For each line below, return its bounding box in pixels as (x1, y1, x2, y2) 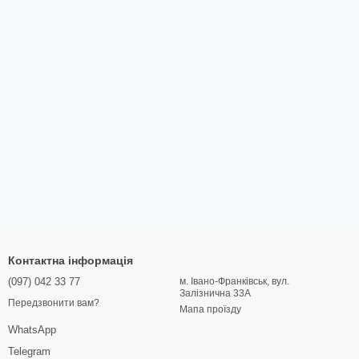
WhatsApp (8, 324, 56, 337)
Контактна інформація (8, 254, 133, 267)
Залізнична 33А (179, 288, 251, 299)
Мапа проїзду (179, 304, 241, 315)
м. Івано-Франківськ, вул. (179, 276, 289, 287)
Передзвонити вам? (8, 297, 99, 309)
